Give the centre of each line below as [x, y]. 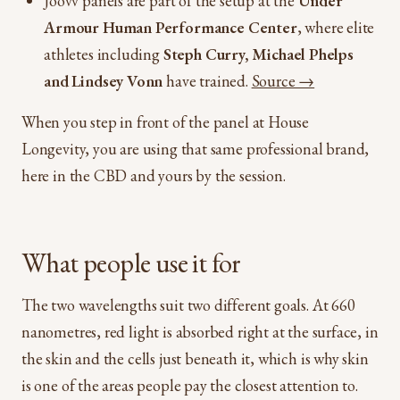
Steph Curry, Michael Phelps [258, 54]
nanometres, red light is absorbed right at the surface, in [200, 331]
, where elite [336, 27]
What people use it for [131, 262]
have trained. [207, 80]
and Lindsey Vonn [104, 80]
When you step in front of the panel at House [166, 121]
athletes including [104, 54]
